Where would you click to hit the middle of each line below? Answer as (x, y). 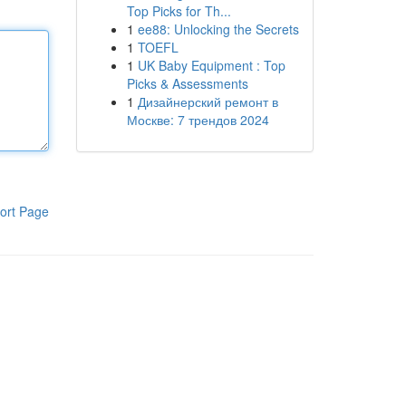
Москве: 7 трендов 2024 (198, 120)
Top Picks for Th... (179, 11)
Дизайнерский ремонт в (208, 101)
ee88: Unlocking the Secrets (218, 29)
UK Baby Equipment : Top (211, 65)
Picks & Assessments (187, 83)
